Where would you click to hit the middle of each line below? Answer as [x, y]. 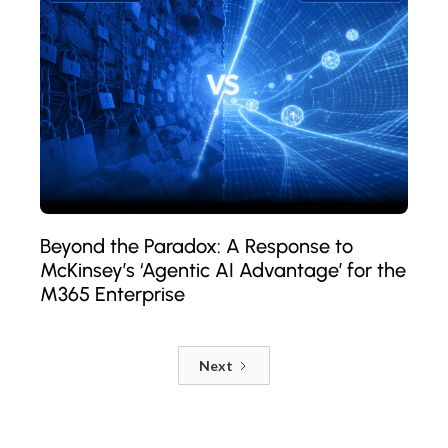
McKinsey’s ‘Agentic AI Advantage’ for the [223, 269]
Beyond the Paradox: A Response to [196, 245]
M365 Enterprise [112, 293]
